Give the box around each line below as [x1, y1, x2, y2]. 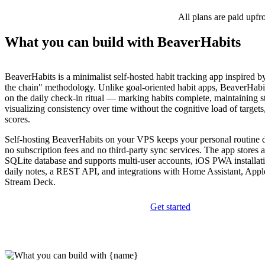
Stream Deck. [5, 177, 56, 188]
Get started [150, 202, 190, 212]
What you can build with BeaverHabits [5, 34, 241, 50]
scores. [5, 114, 30, 125]
